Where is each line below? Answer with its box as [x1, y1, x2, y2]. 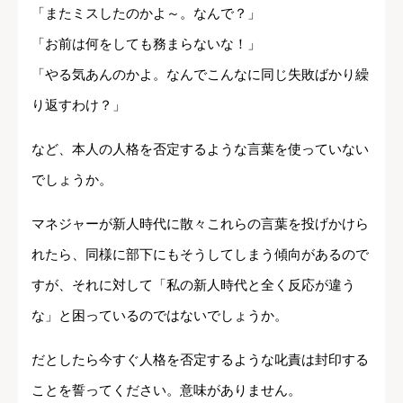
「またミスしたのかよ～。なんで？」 [31, 5, 261, 22]
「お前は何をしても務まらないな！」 [31, 36, 261, 52]
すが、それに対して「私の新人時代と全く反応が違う [31, 277, 355, 293]
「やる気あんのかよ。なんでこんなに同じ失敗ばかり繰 [31, 67, 369, 83]
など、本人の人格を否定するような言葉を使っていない [31, 141, 369, 157]
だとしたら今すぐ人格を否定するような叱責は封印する [31, 352, 369, 368]
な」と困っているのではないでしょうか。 [31, 308, 288, 324]
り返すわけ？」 [31, 97, 126, 113]
